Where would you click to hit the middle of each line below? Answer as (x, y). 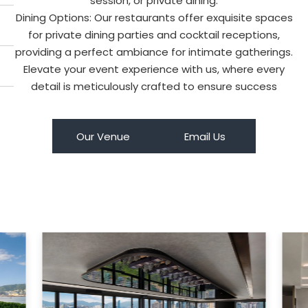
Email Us (205, 136)
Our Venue (103, 136)
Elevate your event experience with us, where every (154, 69)
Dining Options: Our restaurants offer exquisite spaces (154, 18)
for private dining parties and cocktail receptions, (154, 35)
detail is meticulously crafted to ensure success (154, 86)
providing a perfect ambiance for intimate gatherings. (154, 52)
